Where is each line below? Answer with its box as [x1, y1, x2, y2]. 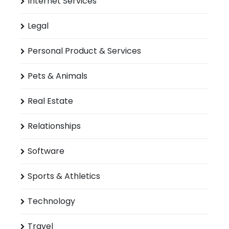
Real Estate [28, 95, 73, 107]
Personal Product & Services [28, 45, 141, 57]
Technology [28, 195, 75, 208]
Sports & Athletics [28, 170, 100, 182]
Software [28, 145, 64, 157]
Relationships [28, 120, 81, 132]
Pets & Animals [28, 70, 87, 82]
